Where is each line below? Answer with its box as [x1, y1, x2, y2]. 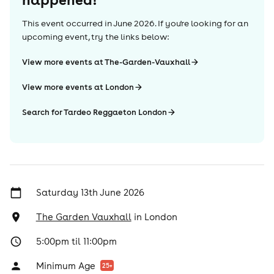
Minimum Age [35, 260, 95, 272]
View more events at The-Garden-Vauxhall [22, 57, 190, 67]
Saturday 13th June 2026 [35, 187, 144, 198]
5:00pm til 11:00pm [35, 235, 117, 247]
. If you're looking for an [155, 18, 248, 29]
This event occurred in [22, 18, 112, 29]
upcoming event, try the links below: [22, 31, 169, 42]
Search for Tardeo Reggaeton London [22, 107, 167, 117]
